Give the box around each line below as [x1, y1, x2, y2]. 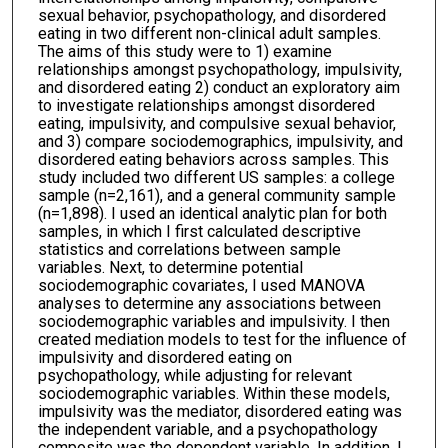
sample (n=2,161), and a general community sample [37, 186, 396, 206]
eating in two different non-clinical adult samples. [37, 24, 381, 44]
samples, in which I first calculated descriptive [37, 222, 361, 242]
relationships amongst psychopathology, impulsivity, [37, 60, 402, 80]
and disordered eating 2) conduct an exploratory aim [37, 78, 400, 98]
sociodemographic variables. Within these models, [37, 384, 390, 404]
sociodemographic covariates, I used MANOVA [37, 276, 365, 296]
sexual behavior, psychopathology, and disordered [37, 6, 386, 26]
